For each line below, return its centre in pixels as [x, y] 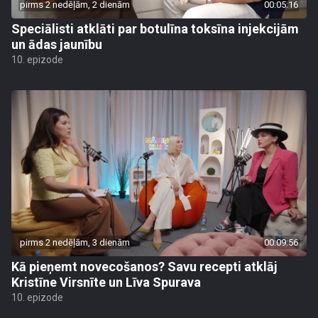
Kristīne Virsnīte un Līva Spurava [106, 282]
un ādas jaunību [57, 44]
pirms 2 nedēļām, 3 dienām [75, 242]
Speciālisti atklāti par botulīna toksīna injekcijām [155, 29]
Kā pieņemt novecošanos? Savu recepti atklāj [144, 267]
